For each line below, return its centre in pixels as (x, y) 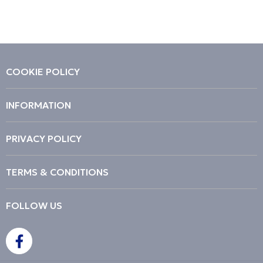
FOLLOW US (34, 206)
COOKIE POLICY (43, 72)
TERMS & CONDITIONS (57, 172)
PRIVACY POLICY (44, 139)
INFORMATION (38, 105)
